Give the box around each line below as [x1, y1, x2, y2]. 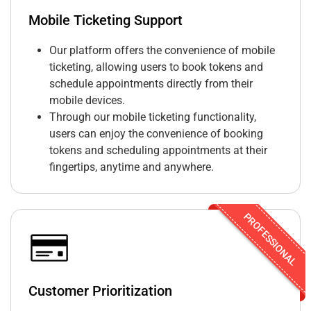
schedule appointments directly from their [49, 77, 253, 91]
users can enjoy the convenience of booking [49, 127, 263, 141]
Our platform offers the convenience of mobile [49, 44, 275, 58]
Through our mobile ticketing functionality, [49, 110, 256, 124]
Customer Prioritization [28, 283, 172, 300]
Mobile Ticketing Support [28, 12, 183, 29]
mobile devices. [49, 94, 125, 108]
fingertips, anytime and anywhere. [49, 160, 214, 174]
